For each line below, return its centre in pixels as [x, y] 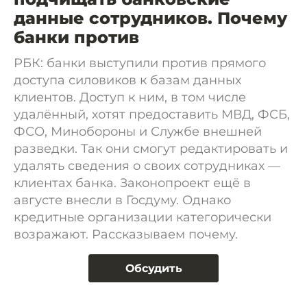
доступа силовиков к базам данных [127, 80]
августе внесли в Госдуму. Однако [122, 200]
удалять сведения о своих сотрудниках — [147, 166]
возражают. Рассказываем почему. [126, 234]
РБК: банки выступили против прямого [140, 63]
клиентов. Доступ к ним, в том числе [130, 97]
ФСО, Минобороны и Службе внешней [138, 132]
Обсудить [153, 268]
